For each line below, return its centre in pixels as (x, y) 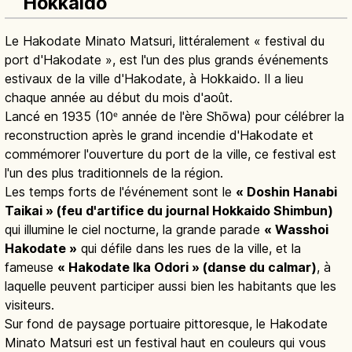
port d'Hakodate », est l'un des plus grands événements (167, 60)
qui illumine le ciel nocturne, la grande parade (134, 230)
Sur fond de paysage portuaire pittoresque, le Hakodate (166, 324)
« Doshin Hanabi (286, 192)
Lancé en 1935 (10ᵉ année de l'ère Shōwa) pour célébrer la (174, 117)
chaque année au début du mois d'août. (119, 98)
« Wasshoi (296, 230)
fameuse (31, 268)
